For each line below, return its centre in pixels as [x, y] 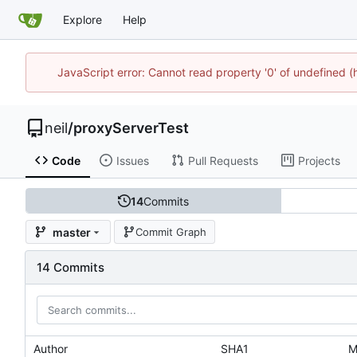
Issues [132, 160]
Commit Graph [171, 231]
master [72, 232]
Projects [319, 160]
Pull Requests [223, 160]
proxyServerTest [131, 127]
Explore [82, 20]
